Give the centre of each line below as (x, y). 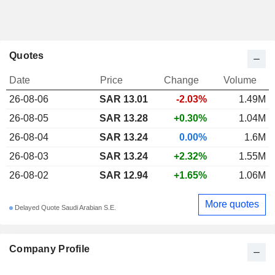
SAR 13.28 (124, 118)
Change (181, 80)
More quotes (232, 204)
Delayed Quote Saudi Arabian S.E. (64, 208)
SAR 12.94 (124, 175)
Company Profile (50, 249)
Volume (240, 80)
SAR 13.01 (124, 99)
